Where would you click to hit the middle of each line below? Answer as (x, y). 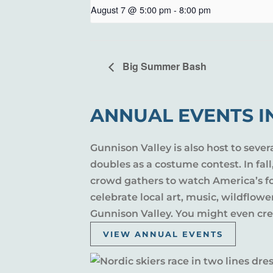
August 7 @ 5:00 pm (131, 9)
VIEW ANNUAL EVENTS (163, 234)
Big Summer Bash (163, 66)
